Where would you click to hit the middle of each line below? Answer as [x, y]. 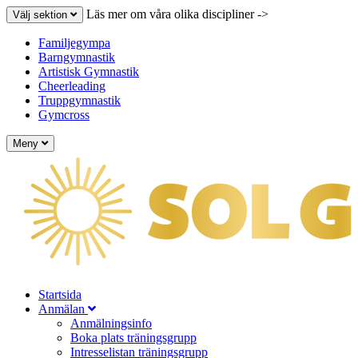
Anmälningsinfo [111, 323]
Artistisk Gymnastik [89, 72]
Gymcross [64, 115]
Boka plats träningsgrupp [133, 338]
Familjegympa [74, 43]
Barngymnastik [77, 57]
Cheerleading [72, 86]
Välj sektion [42, 15]
